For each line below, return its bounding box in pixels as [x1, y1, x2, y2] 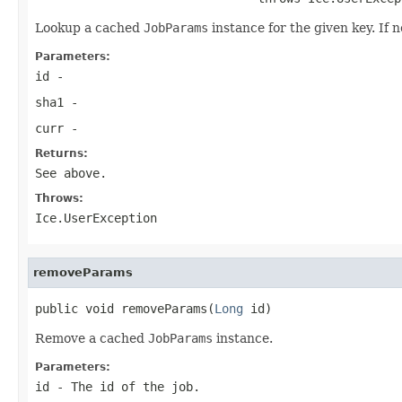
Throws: [35, 191, 83, 205]
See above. [35, 165, 107, 180]
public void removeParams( [35, 301, 214, 316]
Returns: [35, 146, 88, 160]
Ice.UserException [35, 210, 157, 225]
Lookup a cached [35, 20, 144, 35]
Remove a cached [35, 330, 148, 345]
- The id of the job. [49, 379, 200, 394]
